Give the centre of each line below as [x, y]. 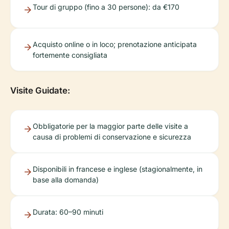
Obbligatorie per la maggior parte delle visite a [110, 126]
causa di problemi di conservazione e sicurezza [112, 137]
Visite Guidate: [40, 91]
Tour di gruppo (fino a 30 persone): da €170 [106, 7]
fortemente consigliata [70, 55]
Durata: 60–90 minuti [68, 212]
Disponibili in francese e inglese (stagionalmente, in [118, 169]
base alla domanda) [66, 180]
